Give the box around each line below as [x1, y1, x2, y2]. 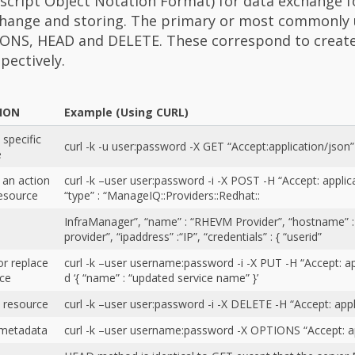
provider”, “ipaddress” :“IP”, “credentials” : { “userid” [64, 228, 322, 244]
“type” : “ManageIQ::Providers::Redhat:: [64, 187, 260, 203]
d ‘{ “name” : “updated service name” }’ [64, 269, 258, 285]
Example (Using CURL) [64, 104, 189, 120]
